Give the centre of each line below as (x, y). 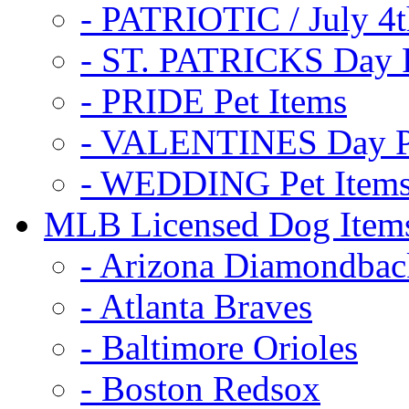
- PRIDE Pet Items (214, 100)
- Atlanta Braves (196, 306)
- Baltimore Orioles (219, 347)
